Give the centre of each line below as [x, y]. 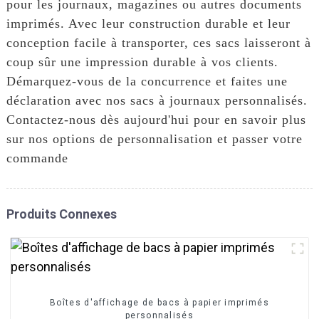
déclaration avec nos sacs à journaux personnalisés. [157, 100]
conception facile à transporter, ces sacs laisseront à [158, 42]
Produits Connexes [61, 214]
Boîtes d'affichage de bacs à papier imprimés [159, 302]
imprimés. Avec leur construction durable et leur [148, 23]
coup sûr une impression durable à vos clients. [142, 62]
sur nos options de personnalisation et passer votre [154, 138]
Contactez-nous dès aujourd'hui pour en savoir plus [156, 119]
